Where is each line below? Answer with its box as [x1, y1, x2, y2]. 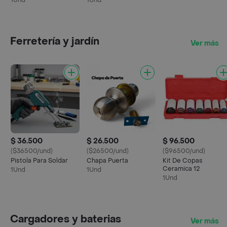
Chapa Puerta [87, 157, 128, 165]
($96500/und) [163, 147, 205, 155]
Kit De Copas [163, 157, 203, 165]
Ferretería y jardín [10, 35, 99, 48]
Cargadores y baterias [10, 213, 121, 226]
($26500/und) [87, 147, 129, 155]
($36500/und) [11, 147, 53, 155]
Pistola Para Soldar [11, 157, 68, 165]
